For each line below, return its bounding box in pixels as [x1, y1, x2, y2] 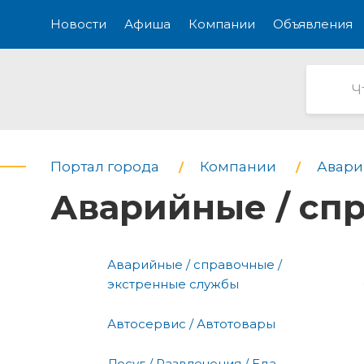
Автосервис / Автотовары [107, 315, 275, 331]
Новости [50, 16, 106, 32]
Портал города [50, 158, 159, 175]
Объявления [273, 16, 353, 32]
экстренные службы [107, 275, 239, 292]
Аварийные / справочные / [107, 256, 282, 272]
